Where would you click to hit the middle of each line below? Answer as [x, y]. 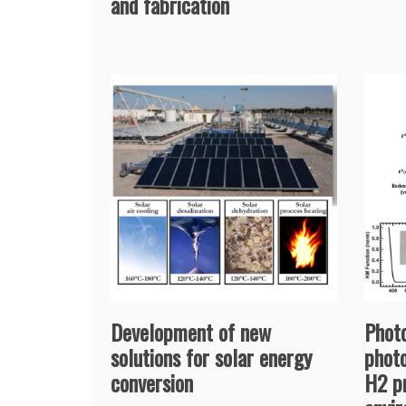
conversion [152, 382]
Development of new [191, 331]
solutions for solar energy [211, 357]
